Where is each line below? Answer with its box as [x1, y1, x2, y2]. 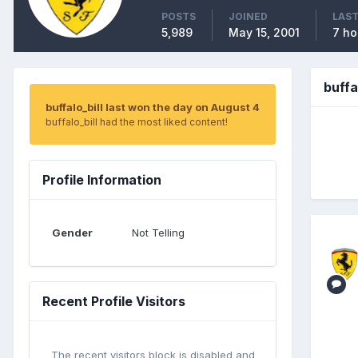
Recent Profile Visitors [42, 292, 185, 309]
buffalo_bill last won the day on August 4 [46, 100, 260, 113]
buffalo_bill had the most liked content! [46, 115, 228, 128]
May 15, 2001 [229, 25, 300, 39]
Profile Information [42, 171, 161, 188]
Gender [52, 225, 93, 239]
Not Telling [132, 225, 185, 239]
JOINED [229, 10, 268, 22]
